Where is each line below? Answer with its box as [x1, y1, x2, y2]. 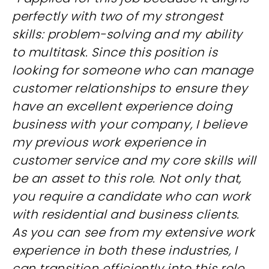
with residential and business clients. [12, 206, 240, 223]
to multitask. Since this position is [12, 44, 218, 61]
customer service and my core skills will [12, 152, 257, 169]
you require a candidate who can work [12, 188, 251, 205]
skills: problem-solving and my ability [12, 26, 243, 43]
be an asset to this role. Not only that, [12, 170, 242, 187]
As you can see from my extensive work [12, 224, 255, 241]
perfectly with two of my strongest [12, 8, 223, 25]
